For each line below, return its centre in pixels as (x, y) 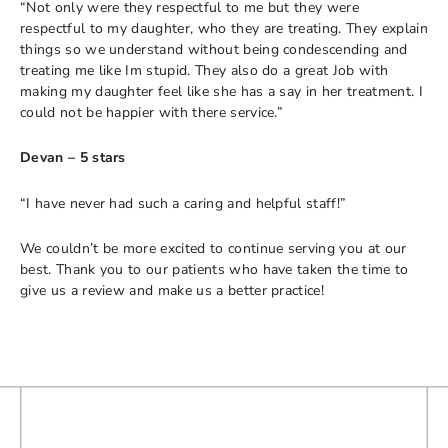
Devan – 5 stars (73, 157)
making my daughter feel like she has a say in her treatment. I (221, 91)
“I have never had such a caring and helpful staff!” (183, 203)
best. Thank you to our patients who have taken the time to (214, 269)
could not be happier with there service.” (152, 112)
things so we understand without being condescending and (214, 49)
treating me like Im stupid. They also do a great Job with (204, 70)
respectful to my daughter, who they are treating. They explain (224, 28)
